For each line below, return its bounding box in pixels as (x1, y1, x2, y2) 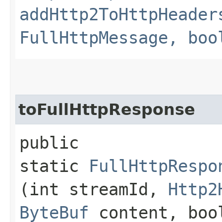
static (19, 156, 89, 176)
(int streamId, (19, 179, 168, 199)
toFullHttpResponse (18, 100, 195, 118)
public (19, 132, 79, 153)
